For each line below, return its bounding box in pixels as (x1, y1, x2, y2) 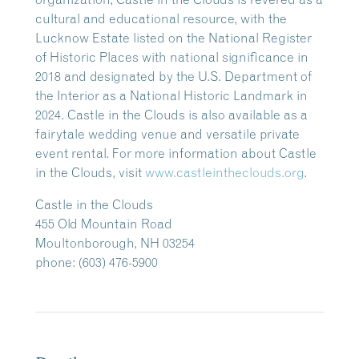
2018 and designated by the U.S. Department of (35, 68, 312, 84)
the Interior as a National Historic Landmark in (35, 87, 308, 103)
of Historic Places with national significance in (35, 49, 309, 65)
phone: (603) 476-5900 (35, 254, 158, 270)
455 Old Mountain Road (35, 216, 172, 232)
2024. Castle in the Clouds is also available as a (35, 107, 308, 123)
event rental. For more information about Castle (35, 145, 317, 161)
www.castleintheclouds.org (145, 164, 304, 180)
